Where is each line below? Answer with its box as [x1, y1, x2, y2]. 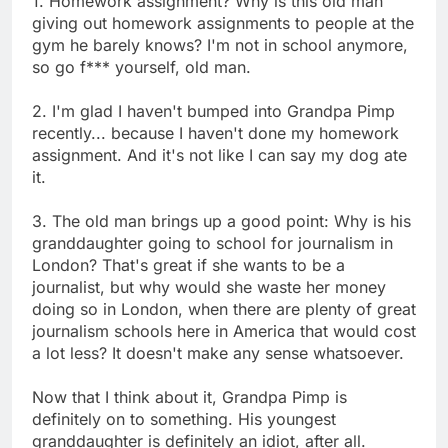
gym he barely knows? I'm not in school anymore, [32, 34, 408, 55]
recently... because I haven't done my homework [32, 122, 399, 143]
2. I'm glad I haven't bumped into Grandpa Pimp [32, 100, 395, 121]
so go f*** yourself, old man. [32, 56, 251, 77]
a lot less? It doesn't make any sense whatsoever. [32, 342, 404, 363]
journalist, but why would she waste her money [32, 276, 386, 297]
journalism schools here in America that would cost [32, 320, 416, 341]
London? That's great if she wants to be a [32, 254, 345, 275]
